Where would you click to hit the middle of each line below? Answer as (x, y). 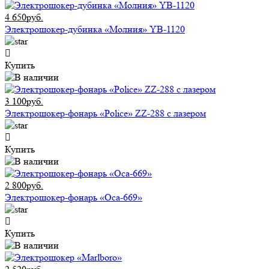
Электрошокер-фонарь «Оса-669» (74, 198)
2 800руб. (24, 186)
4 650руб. (24, 17)
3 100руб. (24, 101)
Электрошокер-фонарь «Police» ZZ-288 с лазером (105, 113)
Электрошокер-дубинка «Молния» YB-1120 (95, 29)
